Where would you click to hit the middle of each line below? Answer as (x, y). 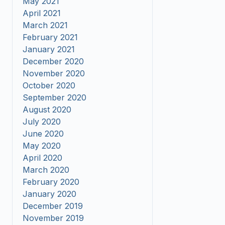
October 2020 (49, 85)
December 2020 (53, 61)
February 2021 (50, 37)
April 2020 (42, 158)
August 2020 (47, 109)
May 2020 (42, 146)
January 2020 (49, 194)
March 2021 (45, 25)
